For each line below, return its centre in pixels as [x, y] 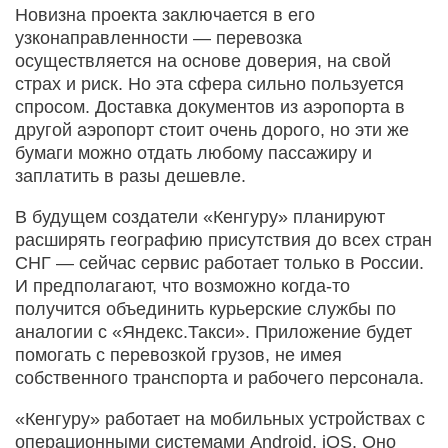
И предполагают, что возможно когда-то [182, 285]
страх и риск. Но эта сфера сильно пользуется [209, 83]
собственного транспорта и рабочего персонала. [219, 377]
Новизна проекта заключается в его [165, 14]
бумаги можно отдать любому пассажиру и [193, 152]
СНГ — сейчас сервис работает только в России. [219, 262]
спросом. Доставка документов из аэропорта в [210, 106]
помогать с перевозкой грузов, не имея [178, 354]
